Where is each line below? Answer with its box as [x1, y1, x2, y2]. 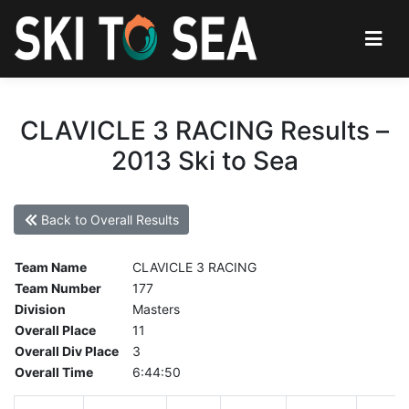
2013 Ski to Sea [110, 144, 299, 176]
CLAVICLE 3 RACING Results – [20, 114, 389, 146]
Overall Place [15, 322, 96, 339]
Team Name [15, 259, 87, 276]
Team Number [15, 280, 101, 297]
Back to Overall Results [37, 212, 179, 227]
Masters [132, 301, 180, 318]
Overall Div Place [15, 343, 119, 360]
